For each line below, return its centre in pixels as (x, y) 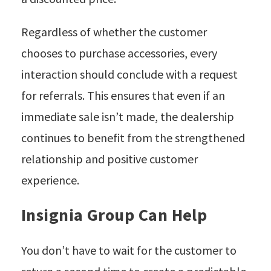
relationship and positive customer (109, 158)
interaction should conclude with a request (129, 74)
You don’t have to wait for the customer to (129, 250)
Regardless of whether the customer (114, 31)
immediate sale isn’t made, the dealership (128, 116)
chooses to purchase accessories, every (119, 53)
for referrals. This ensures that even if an (123, 95)
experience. (50, 180)
